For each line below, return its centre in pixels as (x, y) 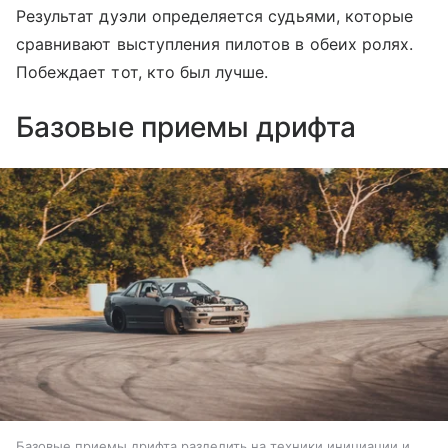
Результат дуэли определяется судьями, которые (215, 16)
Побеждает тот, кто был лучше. (142, 72)
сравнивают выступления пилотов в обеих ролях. (215, 44)
